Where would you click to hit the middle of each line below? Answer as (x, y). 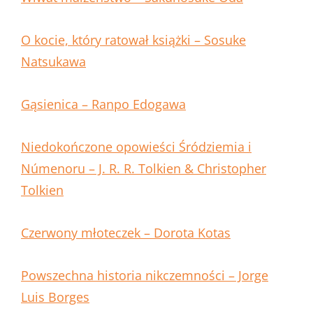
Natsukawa (53, 62)
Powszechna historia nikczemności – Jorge (145, 276)
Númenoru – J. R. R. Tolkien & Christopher (144, 169)
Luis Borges (55, 297)
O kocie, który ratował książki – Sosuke (133, 40)
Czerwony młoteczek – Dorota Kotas (126, 233)
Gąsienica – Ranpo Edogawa (103, 104)
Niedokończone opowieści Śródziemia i (136, 147)
